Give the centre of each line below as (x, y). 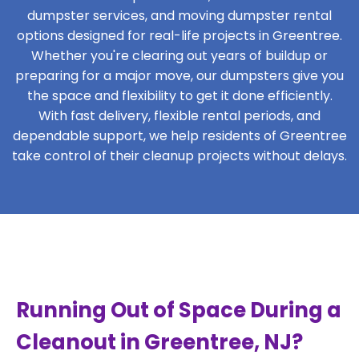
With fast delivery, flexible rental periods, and (179, 116)
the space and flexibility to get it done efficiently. (179, 96)
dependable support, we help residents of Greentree (179, 136)
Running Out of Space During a (179, 310)
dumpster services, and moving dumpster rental (179, 16)
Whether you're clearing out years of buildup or (179, 56)
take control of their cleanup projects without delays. (179, 156)
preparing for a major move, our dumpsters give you (179, 76)
